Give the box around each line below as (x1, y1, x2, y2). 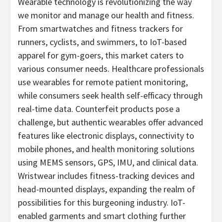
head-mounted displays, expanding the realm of (18, 183, 195, 195)
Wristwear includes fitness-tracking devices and (18, 169, 195, 181)
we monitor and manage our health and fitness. (18, 9, 194, 21)
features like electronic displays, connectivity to (18, 129, 194, 141)
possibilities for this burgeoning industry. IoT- (18, 196, 185, 208)
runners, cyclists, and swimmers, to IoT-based (18, 36, 187, 48)
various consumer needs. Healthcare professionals (18, 62, 204, 74)
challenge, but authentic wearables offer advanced (18, 116, 203, 128)
